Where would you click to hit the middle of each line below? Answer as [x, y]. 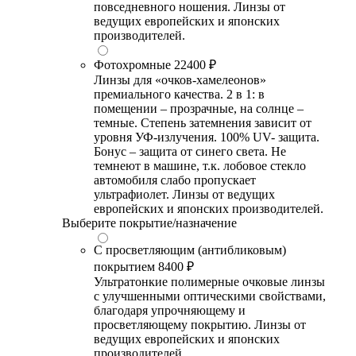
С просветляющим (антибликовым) [190, 250]
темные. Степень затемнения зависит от [203, 122]
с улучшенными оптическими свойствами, [210, 296]
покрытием [124, 266]
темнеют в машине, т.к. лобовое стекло [200, 165]
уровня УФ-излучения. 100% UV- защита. [207, 137]
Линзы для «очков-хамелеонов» [180, 79]
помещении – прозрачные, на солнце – [199, 108]
